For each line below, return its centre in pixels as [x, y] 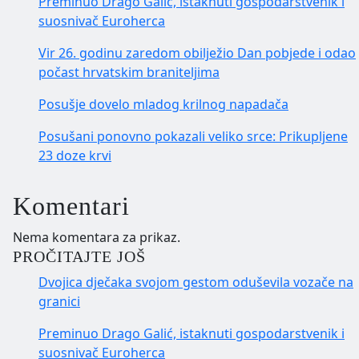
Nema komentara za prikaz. [97, 238]
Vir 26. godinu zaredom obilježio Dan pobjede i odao [197, 53]
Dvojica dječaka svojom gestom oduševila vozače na [196, 282]
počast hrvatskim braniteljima [129, 73]
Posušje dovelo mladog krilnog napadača [163, 105]
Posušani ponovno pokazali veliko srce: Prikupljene [193, 137]
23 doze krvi [75, 156]
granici [59, 302]
